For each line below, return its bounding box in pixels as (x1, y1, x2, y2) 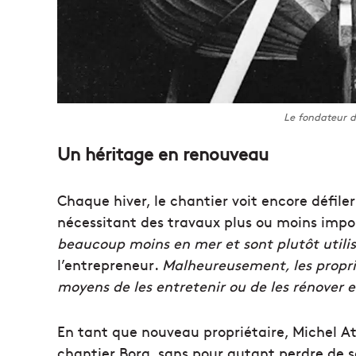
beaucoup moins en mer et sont (57, 233, 277, 253)
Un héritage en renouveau (57, 141, 269, 166)
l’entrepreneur (57, 254, 154, 275)
